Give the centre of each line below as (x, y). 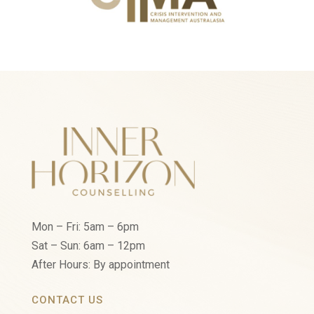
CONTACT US (67, 300)
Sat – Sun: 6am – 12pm (88, 246)
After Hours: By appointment (100, 265)
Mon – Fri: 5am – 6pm (85, 227)
